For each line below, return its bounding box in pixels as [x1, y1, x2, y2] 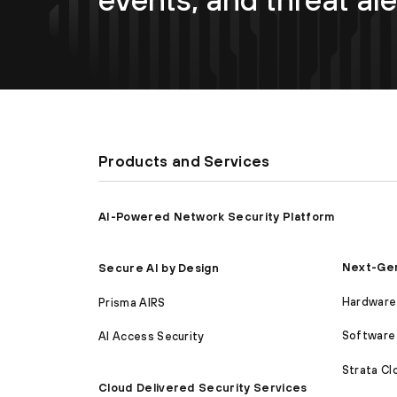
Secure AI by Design [98, 261, 220, 276]
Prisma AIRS [98, 295, 166, 309]
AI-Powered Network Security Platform [98, 209, 335, 223]
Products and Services [98, 152, 270, 170]
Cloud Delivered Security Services [98, 381, 307, 395]
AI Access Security [98, 330, 205, 344]
